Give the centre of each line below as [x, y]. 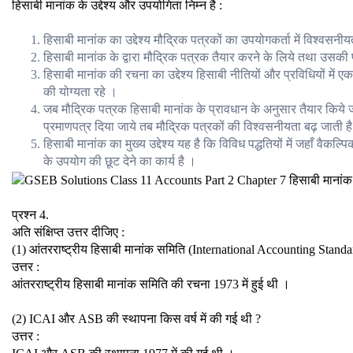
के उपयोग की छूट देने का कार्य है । [120, 162]
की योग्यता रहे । [80, 92]
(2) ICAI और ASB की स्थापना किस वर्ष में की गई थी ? [136, 319]
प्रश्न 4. [30, 215]
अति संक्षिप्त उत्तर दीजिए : [68, 232]
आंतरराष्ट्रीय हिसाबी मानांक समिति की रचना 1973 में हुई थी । [151, 284]
